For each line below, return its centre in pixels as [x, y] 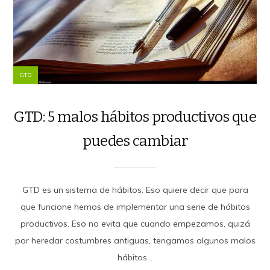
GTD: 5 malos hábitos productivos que [135, 117]
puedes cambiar [135, 141]
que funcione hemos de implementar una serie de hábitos [135, 206]
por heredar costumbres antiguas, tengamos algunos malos [135, 240]
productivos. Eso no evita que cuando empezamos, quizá [135, 223]
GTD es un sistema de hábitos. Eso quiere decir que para [135, 190]
